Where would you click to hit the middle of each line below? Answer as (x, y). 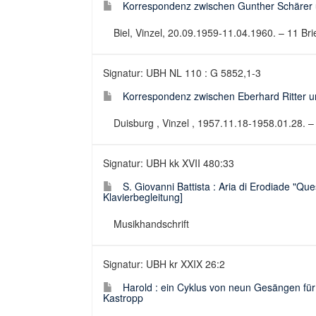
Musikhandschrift (151, 224)
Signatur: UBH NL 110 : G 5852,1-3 (182, 73)
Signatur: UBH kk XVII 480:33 (169, 163)
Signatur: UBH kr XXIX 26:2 (164, 264)
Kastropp (123, 298)
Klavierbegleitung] (143, 197)
